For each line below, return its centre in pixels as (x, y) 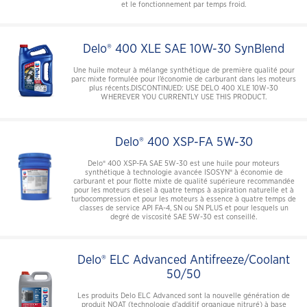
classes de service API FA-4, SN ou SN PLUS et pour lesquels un (184, 208)
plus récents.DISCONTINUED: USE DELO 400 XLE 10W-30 (184, 88)
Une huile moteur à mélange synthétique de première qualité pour (184, 71)
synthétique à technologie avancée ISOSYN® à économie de (184, 172)
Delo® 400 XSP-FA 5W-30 (184, 142)
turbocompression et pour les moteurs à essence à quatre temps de (184, 199)
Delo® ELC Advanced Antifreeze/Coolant (184, 260)
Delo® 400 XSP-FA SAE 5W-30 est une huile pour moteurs (184, 163)
